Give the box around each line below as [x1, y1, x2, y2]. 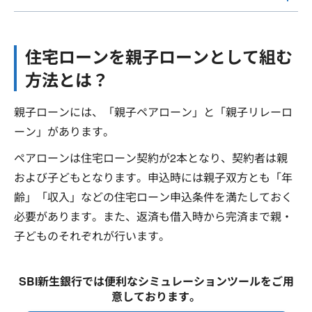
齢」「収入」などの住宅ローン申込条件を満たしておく [14, 189, 292, 205]
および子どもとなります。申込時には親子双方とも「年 [14, 169, 292, 185]
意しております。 [111, 288, 201, 304]
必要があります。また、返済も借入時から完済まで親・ [14, 208, 292, 224]
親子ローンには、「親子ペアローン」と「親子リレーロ [14, 104, 292, 120]
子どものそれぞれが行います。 [14, 228, 170, 244]
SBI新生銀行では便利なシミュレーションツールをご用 [18, 273, 294, 289]
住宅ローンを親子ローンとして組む [25, 45, 292, 68]
